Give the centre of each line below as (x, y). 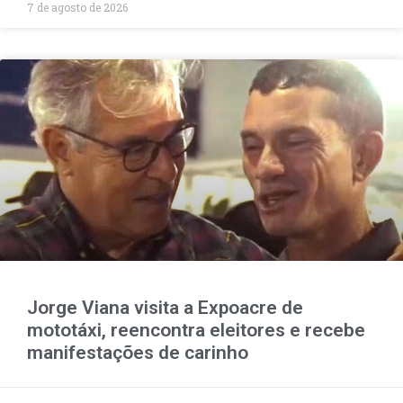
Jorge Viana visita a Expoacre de (165, 307)
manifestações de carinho (138, 352)
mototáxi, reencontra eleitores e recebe (196, 330)
